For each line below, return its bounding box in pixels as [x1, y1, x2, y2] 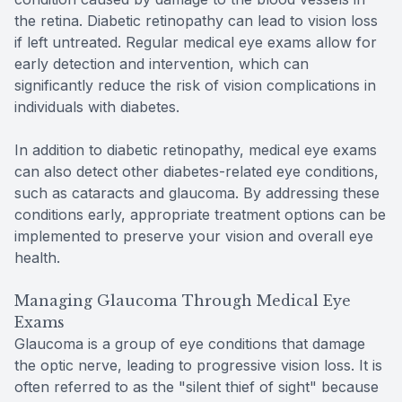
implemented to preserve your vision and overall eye [14, 226, 373, 245]
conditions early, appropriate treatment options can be [14, 205, 386, 223]
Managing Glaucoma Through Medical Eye [14, 291, 351, 310]
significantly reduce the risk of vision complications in [14, 75, 376, 94]
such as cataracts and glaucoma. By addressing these [14, 183, 380, 202]
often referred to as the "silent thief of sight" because [14, 377, 379, 396]
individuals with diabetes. [14, 97, 179, 116]
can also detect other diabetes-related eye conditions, [14, 162, 379, 180]
